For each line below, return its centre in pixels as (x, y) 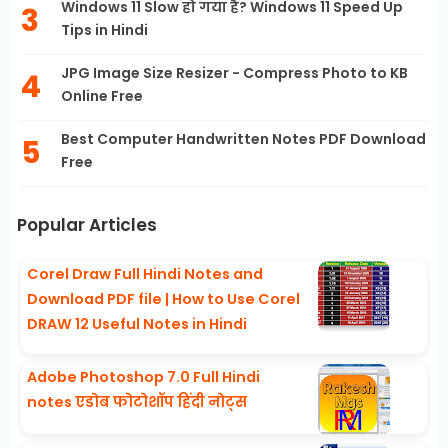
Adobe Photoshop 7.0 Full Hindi (144, 377)
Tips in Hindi (105, 30)
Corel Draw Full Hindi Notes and (145, 274)
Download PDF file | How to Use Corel (164, 299)
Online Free (102, 96)
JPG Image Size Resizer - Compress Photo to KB (235, 73)
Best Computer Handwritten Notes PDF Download (244, 139)
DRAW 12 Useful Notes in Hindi (137, 324)
